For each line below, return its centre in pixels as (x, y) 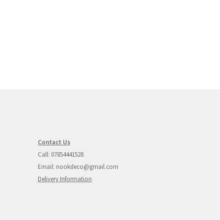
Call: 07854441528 (61, 154)
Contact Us (54, 142)
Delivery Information (65, 179)
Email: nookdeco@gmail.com (78, 166)
